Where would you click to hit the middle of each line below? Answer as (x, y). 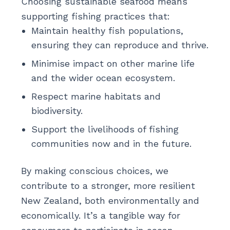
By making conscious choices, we (94, 171)
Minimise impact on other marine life (113, 64)
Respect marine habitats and (96, 97)
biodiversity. (57, 111)
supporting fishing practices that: (95, 16)
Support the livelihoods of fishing (105, 129)
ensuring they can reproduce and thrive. (120, 45)
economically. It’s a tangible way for (100, 216)
